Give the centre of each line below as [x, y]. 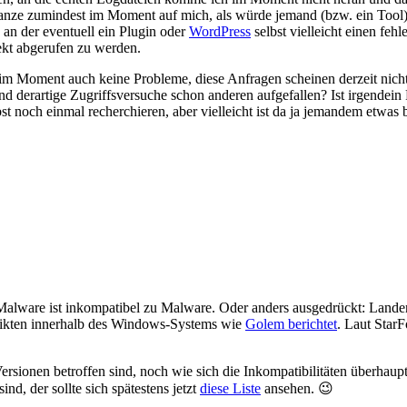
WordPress [220, 31]
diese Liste [230, 389]
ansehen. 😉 [297, 389]
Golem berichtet [291, 324]
